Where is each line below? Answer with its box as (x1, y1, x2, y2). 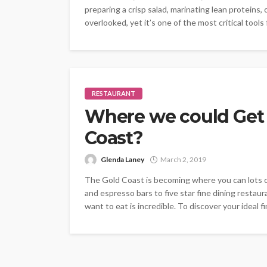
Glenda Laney (101, 155, 144, 164)
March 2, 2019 (160, 155, 206, 164)
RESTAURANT (92, 89, 135, 98)
